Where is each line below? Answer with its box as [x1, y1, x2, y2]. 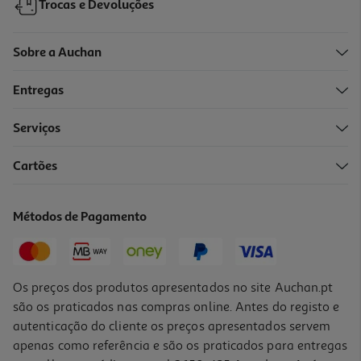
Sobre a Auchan [13, 46, 102, 60]
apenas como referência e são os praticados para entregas [13, 337, 348, 354]
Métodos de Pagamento [13, 210, 147, 224]
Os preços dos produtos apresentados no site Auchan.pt [13, 279, 334, 296]
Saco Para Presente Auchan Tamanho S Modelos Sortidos [17, 168, 301, 183]
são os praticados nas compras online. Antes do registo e [13, 298, 340, 315]
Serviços [13, 122, 61, 135]
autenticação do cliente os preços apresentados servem [13, 317, 331, 334]
